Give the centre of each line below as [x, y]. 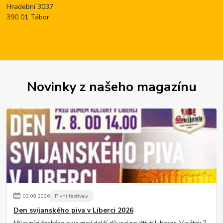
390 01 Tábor [28, 17]
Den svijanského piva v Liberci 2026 [74, 210]
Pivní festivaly [72, 196]
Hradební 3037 [30, 7]
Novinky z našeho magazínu [111, 86]
